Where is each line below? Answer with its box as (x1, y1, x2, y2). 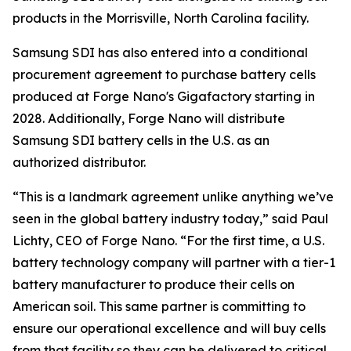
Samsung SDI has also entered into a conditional (13, 44, 308, 60)
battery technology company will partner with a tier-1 (13, 254, 335, 270)
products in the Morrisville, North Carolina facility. (13, 9, 309, 26)
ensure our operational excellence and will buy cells (13, 320, 326, 336)
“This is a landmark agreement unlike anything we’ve (13, 188, 334, 204)
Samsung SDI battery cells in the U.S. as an (13, 132, 270, 148)
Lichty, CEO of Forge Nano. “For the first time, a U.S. (13, 232, 324, 248)
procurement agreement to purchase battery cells (13, 66, 316, 82)
